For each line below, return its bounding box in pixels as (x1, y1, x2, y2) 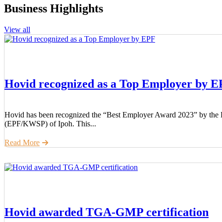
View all (4, 25, 30, 34)
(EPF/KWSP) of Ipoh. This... (4, 119, 96, 128)
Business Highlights (4, 1, 103, 15)
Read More (4, 138, 40, 147)
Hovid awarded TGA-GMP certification (4, 205, 209, 219)
